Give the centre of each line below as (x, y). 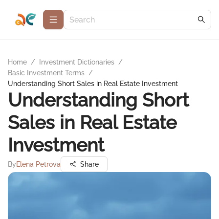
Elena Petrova (38, 164)
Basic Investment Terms (46, 73)
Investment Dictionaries (77, 62)
